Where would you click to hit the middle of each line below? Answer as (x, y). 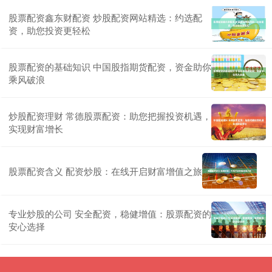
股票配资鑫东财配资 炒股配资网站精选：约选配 (105, 17)
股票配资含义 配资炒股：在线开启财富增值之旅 (105, 171)
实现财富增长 (36, 128)
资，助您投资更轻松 (49, 30)
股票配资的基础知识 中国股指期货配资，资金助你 (110, 66)
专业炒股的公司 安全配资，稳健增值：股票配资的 (110, 213)
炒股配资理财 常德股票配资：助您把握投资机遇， (110, 115)
